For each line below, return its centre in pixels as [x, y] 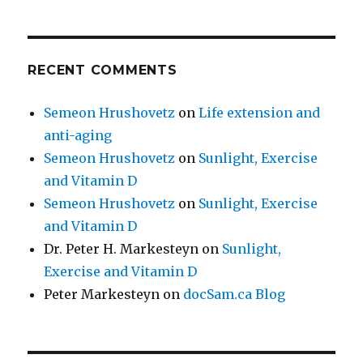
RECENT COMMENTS [102, 70]
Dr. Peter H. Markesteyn [122, 249]
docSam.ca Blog [235, 295]
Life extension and [260, 113]
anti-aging [78, 136]
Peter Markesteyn [102, 295]
